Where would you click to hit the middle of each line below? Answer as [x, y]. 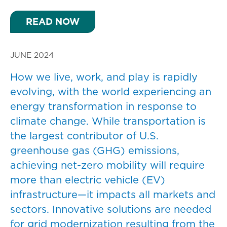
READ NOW [53, 22]
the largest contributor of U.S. [84, 136]
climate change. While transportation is [108, 121]
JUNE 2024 [32, 55]
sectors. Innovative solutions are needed [111, 210]
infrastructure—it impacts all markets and [113, 195]
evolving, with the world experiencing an [111, 92]
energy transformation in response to [103, 107]
